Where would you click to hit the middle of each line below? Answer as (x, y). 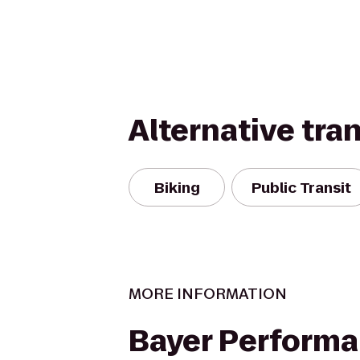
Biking (177, 187)
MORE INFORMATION (208, 294)
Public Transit (301, 187)
